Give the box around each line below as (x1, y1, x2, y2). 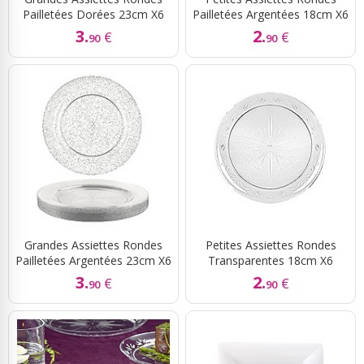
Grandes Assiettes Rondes (24, 237, 162, 253)
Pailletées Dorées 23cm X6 (23, 6, 164, 23)
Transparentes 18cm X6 (208, 253, 333, 269)
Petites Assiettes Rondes (205, 237, 336, 253)
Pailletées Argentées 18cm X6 (193, 6, 349, 23)
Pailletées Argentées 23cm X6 (15, 253, 171, 269)
